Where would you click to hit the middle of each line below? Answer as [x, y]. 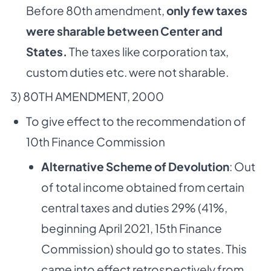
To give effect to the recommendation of [136, 121]
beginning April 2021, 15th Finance [132, 228]
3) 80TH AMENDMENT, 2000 [87, 96]
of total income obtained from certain [143, 187]
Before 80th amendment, [96, 10]
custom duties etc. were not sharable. [127, 72]
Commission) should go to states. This [144, 248]
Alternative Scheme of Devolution [135, 166]
